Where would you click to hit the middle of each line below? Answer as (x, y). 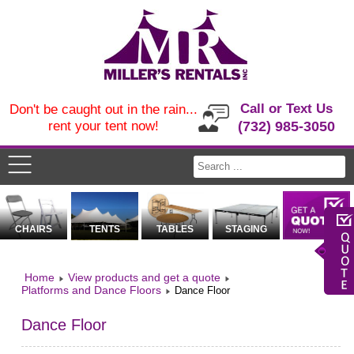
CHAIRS (34, 230)
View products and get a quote (145, 278)
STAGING (246, 230)
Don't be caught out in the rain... (103, 109)
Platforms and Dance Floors (92, 290)
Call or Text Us (287, 109)
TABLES (175, 230)
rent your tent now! (103, 126)
